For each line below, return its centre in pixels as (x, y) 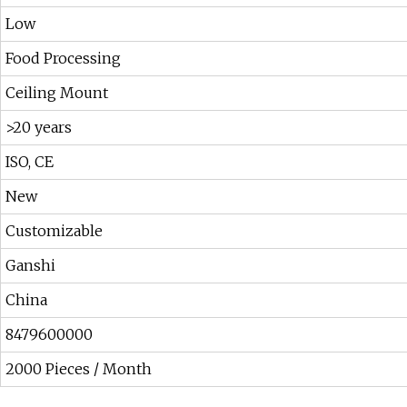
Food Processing (63, 59)
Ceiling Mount (57, 93)
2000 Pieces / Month (79, 369)
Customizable (54, 231)
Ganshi (30, 266)
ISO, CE (30, 162)
